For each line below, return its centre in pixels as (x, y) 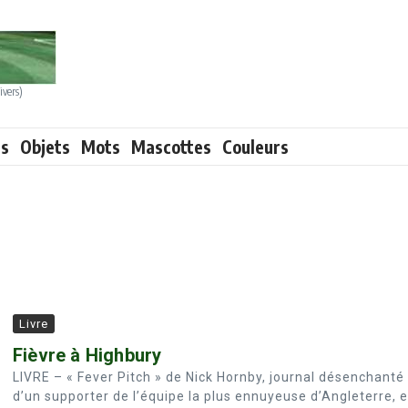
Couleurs (255, 147)
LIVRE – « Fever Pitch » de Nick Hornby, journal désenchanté (209, 377)
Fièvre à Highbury (87, 355)
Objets (45, 147)
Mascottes (171, 147)
